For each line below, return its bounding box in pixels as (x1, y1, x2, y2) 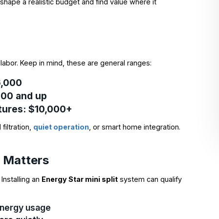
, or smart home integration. (89, 122, 181, 131)
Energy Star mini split (42, 175, 118, 184)
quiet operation (33, 122, 89, 131)
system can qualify (118, 175, 182, 184)
